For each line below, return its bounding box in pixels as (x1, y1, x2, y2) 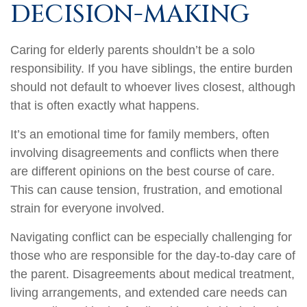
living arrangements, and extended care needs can (10, 285, 287, 299)
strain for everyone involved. (10, 201, 164, 215)
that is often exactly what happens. (10, 98, 199, 112)
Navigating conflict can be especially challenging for (10, 230, 292, 244)
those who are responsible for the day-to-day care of (10, 248, 295, 262)
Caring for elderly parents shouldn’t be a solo (10, 42, 255, 57)
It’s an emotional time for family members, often (10, 127, 269, 141)
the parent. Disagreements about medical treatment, (10, 267, 295, 281)
